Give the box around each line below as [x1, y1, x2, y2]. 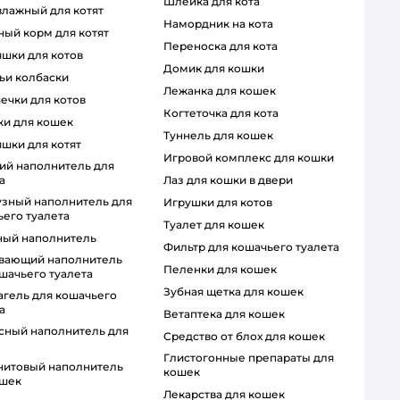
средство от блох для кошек [171, 329, 325, 344]
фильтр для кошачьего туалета [172, 240, 339, 254]
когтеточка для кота [171, 106, 279, 121]
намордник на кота [171, 17, 273, 31]
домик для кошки [171, 62, 264, 76]
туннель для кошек [169, 129, 273, 143]
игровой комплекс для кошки [171, 151, 334, 165]
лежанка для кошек [171, 84, 276, 98]
